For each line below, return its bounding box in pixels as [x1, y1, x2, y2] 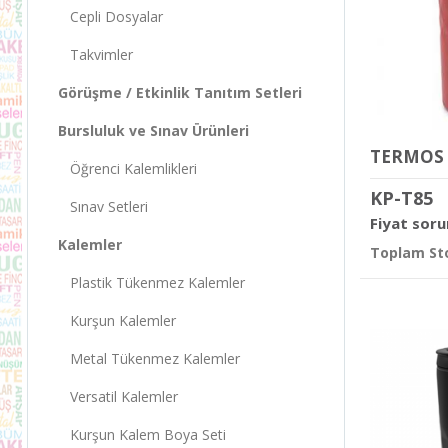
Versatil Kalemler [58, 386, 178, 406]
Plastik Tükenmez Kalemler [58, 272, 245, 292]
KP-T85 [369, 185, 434, 210]
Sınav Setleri [58, 196, 148, 216]
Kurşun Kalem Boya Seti [58, 424, 226, 444]
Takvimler [58, 44, 133, 64]
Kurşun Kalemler [58, 310, 176, 330]
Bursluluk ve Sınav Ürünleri [58, 120, 249, 140]
